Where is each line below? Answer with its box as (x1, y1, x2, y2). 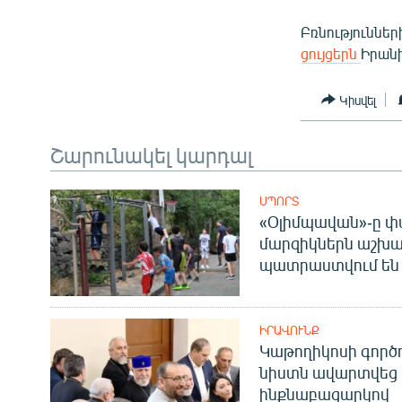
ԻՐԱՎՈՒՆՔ (258, 323, 319, 338)
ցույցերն (301, 45, 362, 63)
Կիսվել (339, 92, 377, 108)
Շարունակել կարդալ (50, 141, 252, 169)
